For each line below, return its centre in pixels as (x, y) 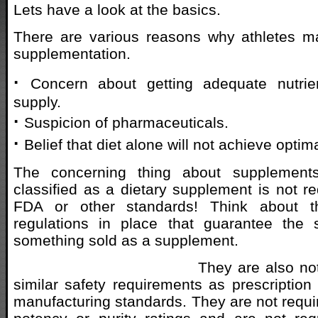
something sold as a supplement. (126, 241)
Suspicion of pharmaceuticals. (126, 122)
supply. (37, 102)
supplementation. (72, 53)
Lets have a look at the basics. (117, 10)
